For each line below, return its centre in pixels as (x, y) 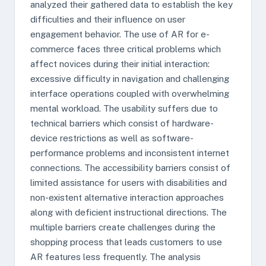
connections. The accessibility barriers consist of (130, 168)
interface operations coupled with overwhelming (130, 94)
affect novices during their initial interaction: (120, 64)
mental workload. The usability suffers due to (124, 108)
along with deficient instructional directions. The (129, 212)
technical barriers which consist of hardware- (122, 123)
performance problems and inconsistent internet (130, 153)
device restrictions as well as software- (112, 138)
